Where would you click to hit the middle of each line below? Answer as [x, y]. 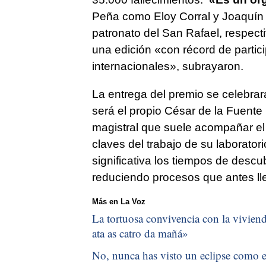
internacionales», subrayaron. [172, 66]
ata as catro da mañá [137, 233]
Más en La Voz [118, 202]
